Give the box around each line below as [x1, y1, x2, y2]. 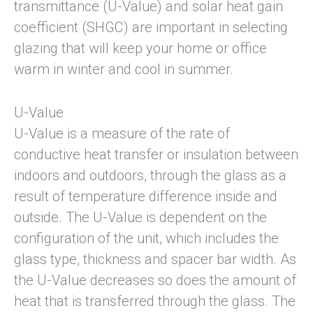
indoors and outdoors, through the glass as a [14, 167, 286, 184]
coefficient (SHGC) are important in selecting [14, 19, 288, 36]
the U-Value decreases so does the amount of [14, 272, 296, 289]
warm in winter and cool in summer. [14, 61, 233, 78]
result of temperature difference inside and [14, 188, 277, 205]
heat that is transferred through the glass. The [14, 293, 296, 310]
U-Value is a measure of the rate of [14, 125, 230, 143]
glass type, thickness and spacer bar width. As [14, 251, 296, 268]
